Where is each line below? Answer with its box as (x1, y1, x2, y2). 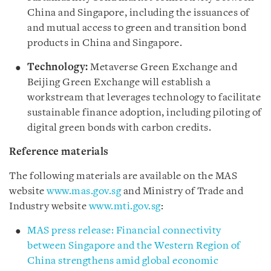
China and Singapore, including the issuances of (27, 7, 250, 18)
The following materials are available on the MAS (9, 171, 237, 181)
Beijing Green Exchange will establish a (27, 77, 211, 88)
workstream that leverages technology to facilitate (27, 92, 261, 103)
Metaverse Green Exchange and (88, 62, 237, 73)
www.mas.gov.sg (47, 186, 121, 197)
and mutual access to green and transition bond (27, 22, 246, 33)
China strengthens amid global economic (27, 255, 218, 266)
